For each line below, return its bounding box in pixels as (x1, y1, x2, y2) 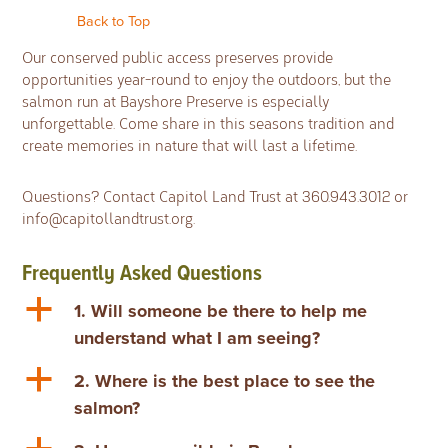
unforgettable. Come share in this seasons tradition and (22, 112, 395, 133)
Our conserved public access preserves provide (22, 46, 334, 67)
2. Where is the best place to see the (74, 370, 376, 393)
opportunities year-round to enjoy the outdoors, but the (22, 68, 392, 89)
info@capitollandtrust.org (22, 207, 194, 228)
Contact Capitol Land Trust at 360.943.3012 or (103, 185, 409, 206)
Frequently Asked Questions (22, 260, 263, 287)
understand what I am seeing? (74, 327, 321, 350)
